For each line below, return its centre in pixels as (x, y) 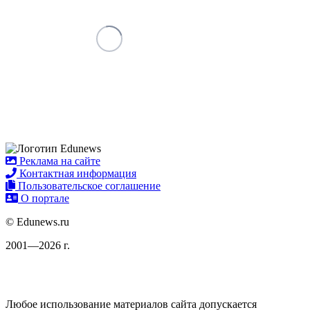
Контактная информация (76, 173)
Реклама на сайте (58, 161)
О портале (44, 198)
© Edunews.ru (37, 221)
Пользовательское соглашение (88, 185)
